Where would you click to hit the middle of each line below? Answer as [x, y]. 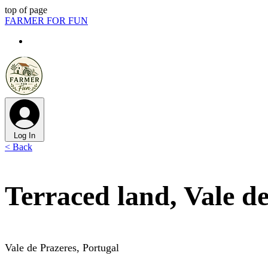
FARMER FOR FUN [46, 21]
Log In [25, 135]
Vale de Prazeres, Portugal [62, 248]
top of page [26, 10]
